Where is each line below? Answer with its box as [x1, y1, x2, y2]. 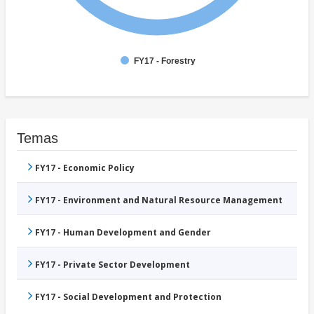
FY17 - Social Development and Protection [35, 291, 221, 303]
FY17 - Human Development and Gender [35, 226, 211, 239]
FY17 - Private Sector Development [35, 259, 190, 271]
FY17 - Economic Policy [35, 162, 135, 175]
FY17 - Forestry [134, 56, 196, 67]
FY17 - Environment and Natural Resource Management [35, 194, 282, 207]
